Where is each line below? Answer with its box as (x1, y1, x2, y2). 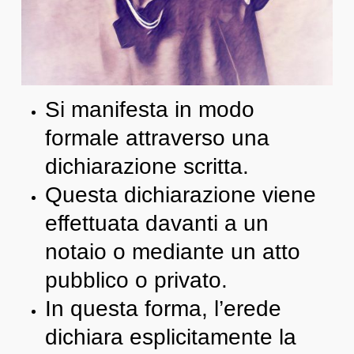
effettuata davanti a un (44, 210, 269, 235)
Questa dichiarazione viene (44, 182, 316, 207)
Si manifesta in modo (44, 96, 254, 122)
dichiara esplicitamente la (44, 324, 296, 349)
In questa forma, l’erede (44, 296, 281, 321)
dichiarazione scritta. (44, 153, 249, 179)
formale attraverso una (44, 125, 269, 150)
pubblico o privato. (44, 267, 228, 292)
